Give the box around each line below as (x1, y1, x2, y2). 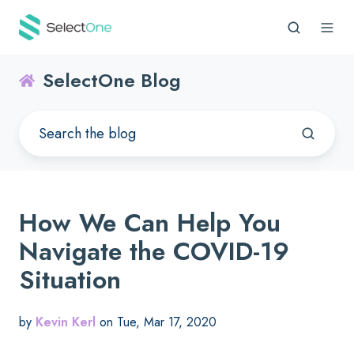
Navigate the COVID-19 (19, 233, 289, 270)
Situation (19, 262, 121, 299)
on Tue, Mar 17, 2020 (96, 313, 217, 332)
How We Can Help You (19, 205, 281, 242)
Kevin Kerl (36, 313, 96, 332)
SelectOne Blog (43, 66, 182, 95)
